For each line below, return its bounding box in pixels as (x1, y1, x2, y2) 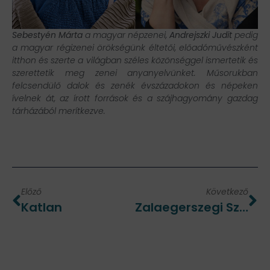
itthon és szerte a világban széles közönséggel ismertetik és (12, 54, 258, 67)
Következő (206, 186, 248, 198)
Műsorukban (207, 67, 258, 80)
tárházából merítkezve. (12, 105, 108, 118)
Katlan (21, 199, 62, 216)
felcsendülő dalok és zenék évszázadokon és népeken (12, 80, 258, 92)
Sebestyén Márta (12, 29, 83, 42)
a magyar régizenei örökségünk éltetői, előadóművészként (12, 42, 258, 54)
